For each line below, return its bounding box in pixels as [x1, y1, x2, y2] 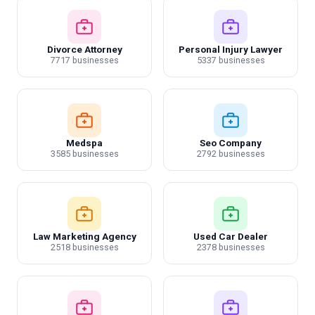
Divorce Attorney [46, 44, 122, 55]
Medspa [66, 137, 103, 148]
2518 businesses [50, 242, 119, 252]
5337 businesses [196, 55, 265, 65]
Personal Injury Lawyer [179, 44, 283, 55]
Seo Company [200, 137, 262, 148]
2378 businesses [196, 242, 265, 252]
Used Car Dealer [193, 231, 268, 242]
